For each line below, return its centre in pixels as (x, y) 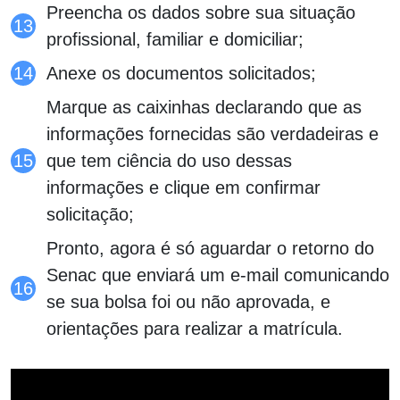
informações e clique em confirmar (183, 187)
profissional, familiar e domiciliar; (175, 39)
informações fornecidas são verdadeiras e (212, 133)
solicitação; (90, 214)
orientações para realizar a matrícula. (195, 328)
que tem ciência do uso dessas (169, 160)
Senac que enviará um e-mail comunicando (218, 275)
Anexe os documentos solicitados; (181, 73)
